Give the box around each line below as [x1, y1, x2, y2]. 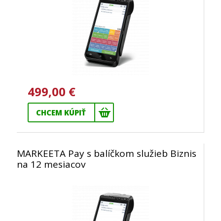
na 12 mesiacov [17, 158, 85, 171]
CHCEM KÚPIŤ [36, 108, 86, 117]
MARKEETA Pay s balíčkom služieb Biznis [17, 147, 196, 160]
